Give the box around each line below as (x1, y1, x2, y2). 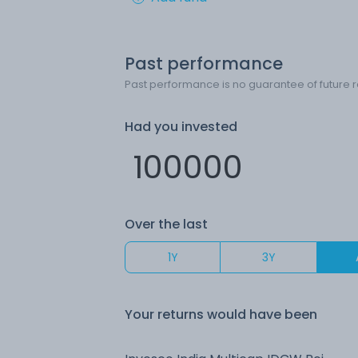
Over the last (125, 214, 208, 233)
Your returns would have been (125, 304, 317, 324)
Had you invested (125, 117, 237, 136)
